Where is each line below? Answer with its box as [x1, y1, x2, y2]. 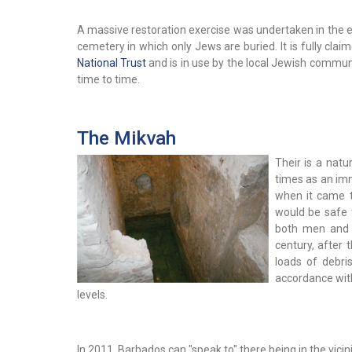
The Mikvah [76, 126, 176, 150]
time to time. [76, 73, 140, 86]
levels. [76, 288, 108, 302]
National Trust [76, 57, 146, 70]
